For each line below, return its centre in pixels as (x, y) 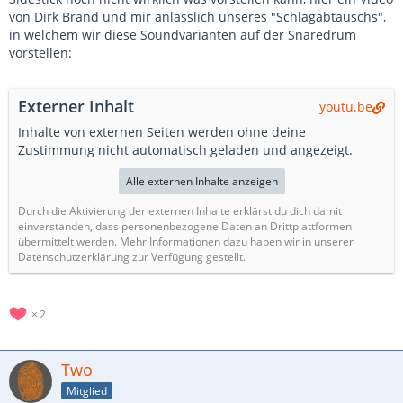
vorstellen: (40, 53)
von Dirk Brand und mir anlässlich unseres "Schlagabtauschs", (197, 17)
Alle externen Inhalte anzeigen (201, 181)
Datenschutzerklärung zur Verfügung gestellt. (132, 257)
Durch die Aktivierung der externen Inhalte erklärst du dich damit (180, 211)
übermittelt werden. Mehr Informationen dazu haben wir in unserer (186, 242)
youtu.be (346, 107)
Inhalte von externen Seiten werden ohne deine (162, 132)
